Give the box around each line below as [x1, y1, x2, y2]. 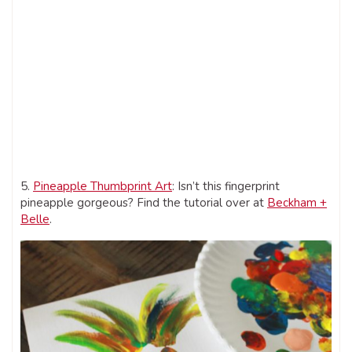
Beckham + [267, 194, 327, 211]
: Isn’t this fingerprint [172, 178, 280, 194]
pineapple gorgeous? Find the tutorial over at [20, 194, 267, 211]
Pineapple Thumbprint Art [33, 178, 172, 194]
